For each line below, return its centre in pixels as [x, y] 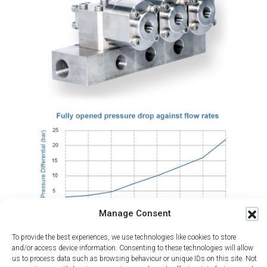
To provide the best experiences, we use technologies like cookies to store [124, 237]
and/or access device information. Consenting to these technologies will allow [133, 248]
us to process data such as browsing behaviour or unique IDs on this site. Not [134, 259]
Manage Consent [135, 213]
